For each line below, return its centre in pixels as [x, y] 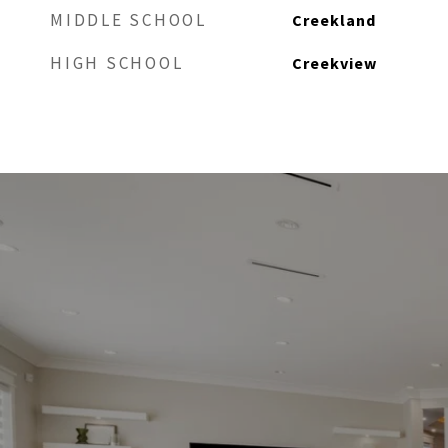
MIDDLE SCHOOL [128, 20]
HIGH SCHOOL [117, 63]
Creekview [334, 63]
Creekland [333, 20]
